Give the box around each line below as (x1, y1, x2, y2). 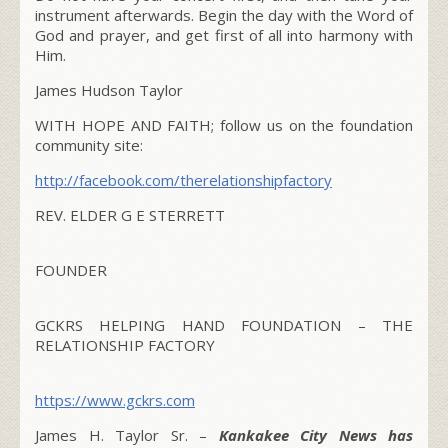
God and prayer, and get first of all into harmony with (35, 24, 413, 45)
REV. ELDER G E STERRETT (35, 204, 225, 225)
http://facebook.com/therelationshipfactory (35, 169, 332, 190)
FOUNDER (35, 259, 107, 280)
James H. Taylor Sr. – (35, 424, 219, 445)
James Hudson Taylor (35, 79, 183, 100)
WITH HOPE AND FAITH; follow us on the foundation (35, 114, 413, 135)
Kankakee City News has (218, 424, 413, 445)
